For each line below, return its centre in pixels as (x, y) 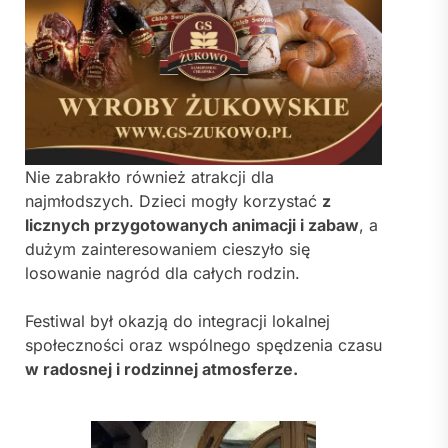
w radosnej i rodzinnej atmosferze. (161, 369)
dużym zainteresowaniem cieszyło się (167, 249)
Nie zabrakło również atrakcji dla (149, 177)
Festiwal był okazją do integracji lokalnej (177, 321)
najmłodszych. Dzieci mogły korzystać (173, 201)
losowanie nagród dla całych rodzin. (162, 273)
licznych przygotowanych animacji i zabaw (192, 225)
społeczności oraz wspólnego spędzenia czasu (203, 345)
